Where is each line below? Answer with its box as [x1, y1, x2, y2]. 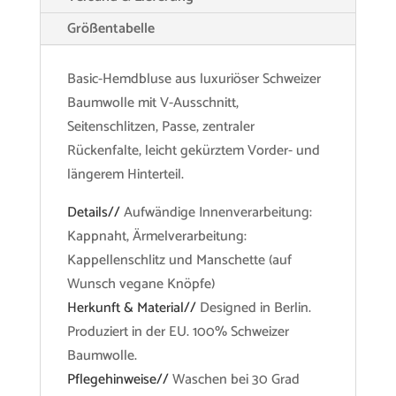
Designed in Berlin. [195, 296, 311, 321]
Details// [66, 201, 124, 225]
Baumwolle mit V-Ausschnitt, [66, 91, 239, 116]
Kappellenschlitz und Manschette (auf [66, 248, 292, 273]
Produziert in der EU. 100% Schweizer [66, 320, 289, 345]
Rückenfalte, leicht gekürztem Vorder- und [66, 139, 320, 164]
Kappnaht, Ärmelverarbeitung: [66, 225, 247, 249]
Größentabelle [66, 17, 155, 42]
